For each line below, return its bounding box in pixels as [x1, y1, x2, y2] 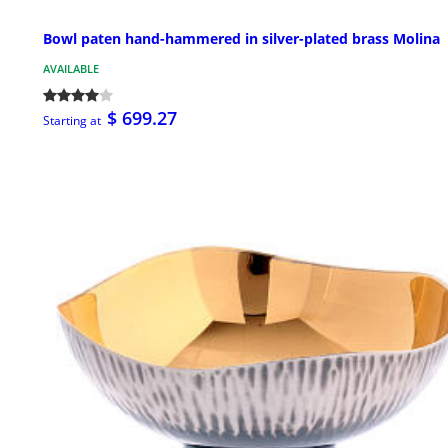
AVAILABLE [43, 60, 99, 76]
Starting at [43, 111, 101, 129]
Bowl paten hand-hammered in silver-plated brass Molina [43, 28, 440, 48]
